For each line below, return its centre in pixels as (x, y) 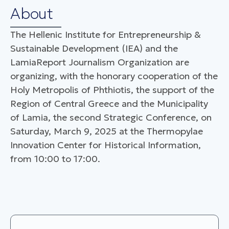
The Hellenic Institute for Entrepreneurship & (106, 34)
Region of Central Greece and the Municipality (109, 103)
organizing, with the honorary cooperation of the (114, 76)
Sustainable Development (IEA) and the (94, 48)
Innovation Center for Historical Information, (106, 145)
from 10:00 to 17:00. (55, 158)
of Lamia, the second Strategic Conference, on (111, 117)
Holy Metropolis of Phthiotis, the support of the (112, 89)
